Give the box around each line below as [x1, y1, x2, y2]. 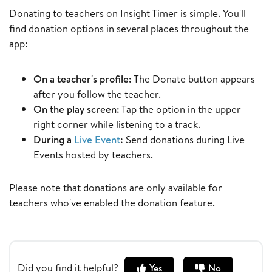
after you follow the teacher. [33, 87, 161, 101]
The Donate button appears [132, 72, 255, 86]
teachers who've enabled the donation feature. [9, 195, 215, 210]
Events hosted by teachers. [33, 148, 153, 162]
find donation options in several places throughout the [9, 21, 249, 36]
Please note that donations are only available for [9, 180, 222, 195]
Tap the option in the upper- [120, 102, 245, 117]
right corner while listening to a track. [33, 117, 200, 132]
